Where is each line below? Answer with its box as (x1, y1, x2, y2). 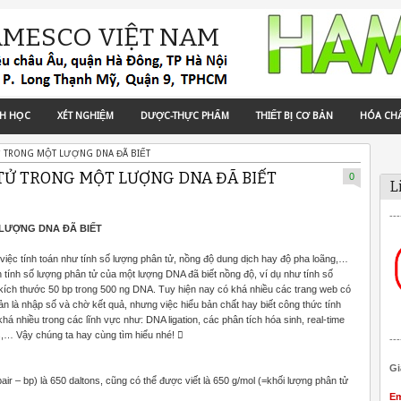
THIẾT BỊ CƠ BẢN (256, 110, 333, 122)
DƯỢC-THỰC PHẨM (141, 110, 229, 122)
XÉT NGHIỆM (57, 110, 114, 122)
